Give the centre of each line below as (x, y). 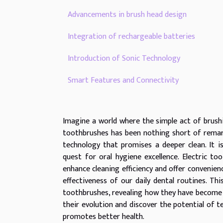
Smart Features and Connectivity (123, 81)
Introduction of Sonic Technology (124, 59)
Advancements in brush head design (127, 15)
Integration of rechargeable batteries (131, 37)
